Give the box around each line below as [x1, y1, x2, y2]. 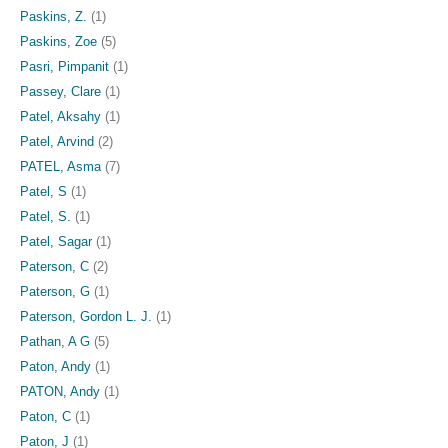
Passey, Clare [20, 83, 101, 99]
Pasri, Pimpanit [20, 58, 109, 74]
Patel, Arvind [20, 133, 94, 149]
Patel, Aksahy [20, 108, 101, 124]
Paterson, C [20, 258, 89, 274]
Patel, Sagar [20, 233, 92, 249]
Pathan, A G [20, 333, 90, 349]
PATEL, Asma [20, 158, 101, 174]
